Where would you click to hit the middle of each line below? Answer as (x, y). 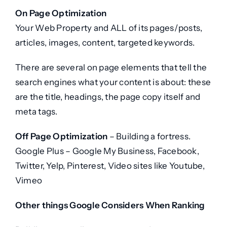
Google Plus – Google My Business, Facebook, (107, 151)
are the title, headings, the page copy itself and (108, 97)
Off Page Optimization (61, 137)
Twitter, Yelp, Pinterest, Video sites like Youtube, (110, 166)
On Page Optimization (61, 13)
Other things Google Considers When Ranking (110, 205)
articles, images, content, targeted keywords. (105, 43)
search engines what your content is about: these (113, 82)
